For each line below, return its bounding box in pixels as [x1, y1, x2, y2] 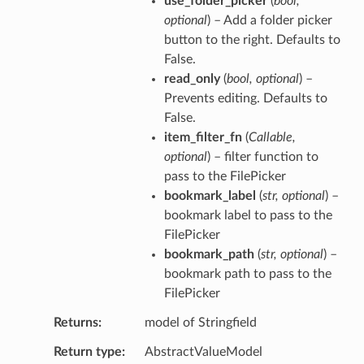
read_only [163, 71, 220, 85]
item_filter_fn [163, 130, 242, 144]
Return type [53, 344, 122, 358]
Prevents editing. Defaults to [163, 91, 327, 105]
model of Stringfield [144, 315, 257, 329]
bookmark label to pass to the [163, 208, 332, 222]
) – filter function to [206, 149, 318, 163]
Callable [248, 130, 292, 144]
